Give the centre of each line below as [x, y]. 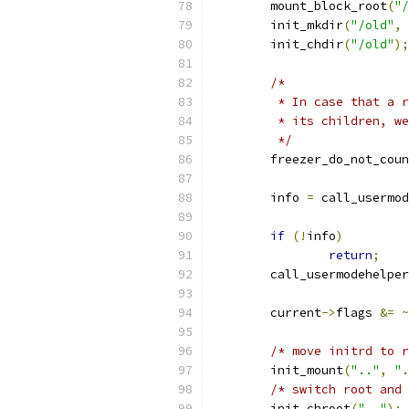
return [351, 255]
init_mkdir [307, 25]
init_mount [307, 370]
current [296, 313]
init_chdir [307, 44]
